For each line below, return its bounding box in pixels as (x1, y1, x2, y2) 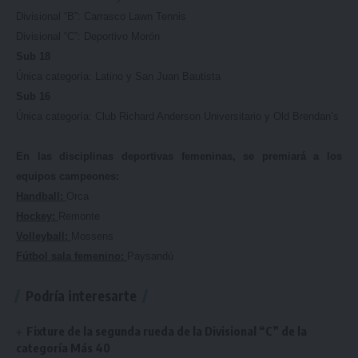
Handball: (16, 190, 66, 202)
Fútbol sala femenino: (16, 250, 127, 262)
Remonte (58, 210, 100, 222)
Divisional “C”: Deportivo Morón (16, 30, 160, 42)
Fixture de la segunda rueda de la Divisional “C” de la (26, 324, 308, 338)
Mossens (71, 230, 113, 242)
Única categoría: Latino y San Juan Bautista (16, 70, 221, 82)
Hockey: (16, 210, 58, 222)
